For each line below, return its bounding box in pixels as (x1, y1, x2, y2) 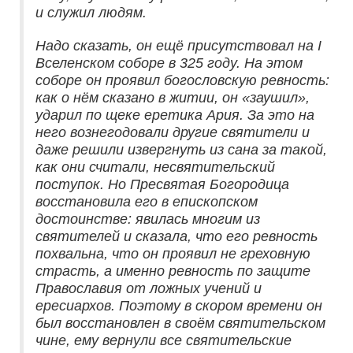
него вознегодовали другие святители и (35, 124, 310, 141)
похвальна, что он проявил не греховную (35, 246, 310, 262)
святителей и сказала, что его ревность (35, 229, 318, 245)
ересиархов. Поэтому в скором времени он (35, 298, 322, 314)
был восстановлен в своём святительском (35, 315, 325, 332)
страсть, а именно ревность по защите (35, 263, 310, 280)
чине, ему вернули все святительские (35, 333, 292, 349)
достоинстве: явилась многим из (35, 211, 260, 228)
